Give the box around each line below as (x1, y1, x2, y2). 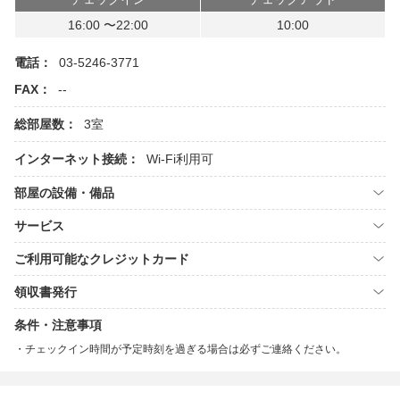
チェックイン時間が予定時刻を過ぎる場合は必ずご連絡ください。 (25, 343, 346, 355)
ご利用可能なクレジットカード (14, 252, 189, 266)
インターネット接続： (14, 152, 139, 166)
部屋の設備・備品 (14, 186, 114, 200)
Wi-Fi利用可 (146, 152, 213, 166)
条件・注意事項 (14, 318, 102, 332)
